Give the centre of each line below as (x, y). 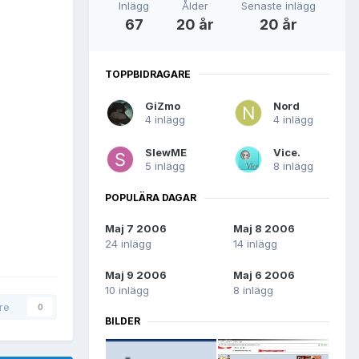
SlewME (166, 153)
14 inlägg (255, 244)
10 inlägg (127, 290)
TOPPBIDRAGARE (148, 74)
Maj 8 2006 (264, 229)
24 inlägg (128, 244)
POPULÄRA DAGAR (151, 198)
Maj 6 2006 (264, 275)
